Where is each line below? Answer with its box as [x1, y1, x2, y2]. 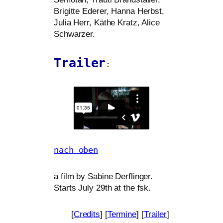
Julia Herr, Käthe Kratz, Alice [54, 18, 160, 28]
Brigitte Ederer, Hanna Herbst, [54, 6, 164, 16]
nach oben [54, 145, 99, 155]
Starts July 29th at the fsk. [54, 183, 151, 193]
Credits [73, 209, 101, 219]
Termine [107, 209, 137, 219]
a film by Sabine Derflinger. [54, 171, 153, 181]
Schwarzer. [54, 29, 96, 39]
